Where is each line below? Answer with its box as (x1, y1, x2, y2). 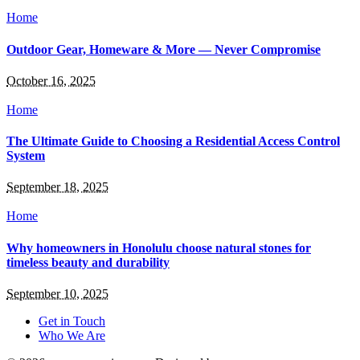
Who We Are (39, 328, 105, 342)
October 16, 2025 (6, 73, 96, 88)
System (6, 149, 45, 163)
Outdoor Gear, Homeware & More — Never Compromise (6, 42, 321, 56)
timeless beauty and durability (6, 255, 170, 269)
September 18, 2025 (6, 180, 108, 194)
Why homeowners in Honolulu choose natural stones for (6, 240, 311, 255)
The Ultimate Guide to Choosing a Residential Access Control (6, 134, 340, 149)
